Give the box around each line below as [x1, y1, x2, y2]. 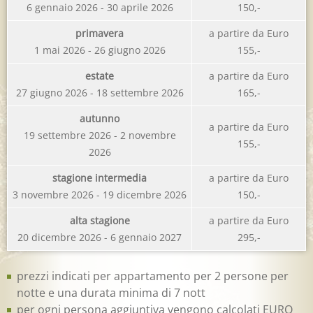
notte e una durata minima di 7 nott [17, 285, 205, 301]
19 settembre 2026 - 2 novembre [23, 129, 176, 143]
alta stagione [69, 214, 130, 228]
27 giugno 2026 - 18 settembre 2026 [15, 86, 184, 100]
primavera [75, 27, 124, 41]
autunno [80, 112, 119, 126]
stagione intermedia [52, 171, 147, 185]
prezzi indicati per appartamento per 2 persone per [17, 268, 289, 284]
